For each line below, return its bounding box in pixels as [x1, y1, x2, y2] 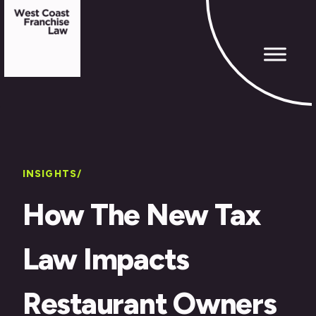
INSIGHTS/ [23, 168, 83, 180]
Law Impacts [23, 241, 190, 277]
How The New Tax [23, 197, 262, 233]
